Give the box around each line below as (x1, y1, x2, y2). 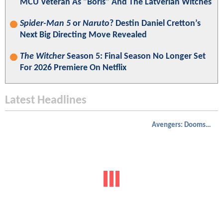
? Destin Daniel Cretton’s (110, 19, 201, 29)
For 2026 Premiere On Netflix (20, 63, 126, 73)
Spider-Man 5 (20, 19, 71, 29)
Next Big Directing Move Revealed (20, 30, 147, 40)
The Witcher (20, 52, 65, 62)
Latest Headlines (5, 95, 87, 107)
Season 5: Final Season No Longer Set (65, 52, 206, 62)
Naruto (83, 19, 110, 29)
